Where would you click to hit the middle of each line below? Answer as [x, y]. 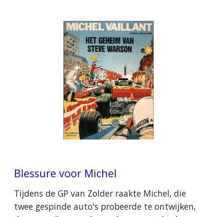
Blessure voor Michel [66, 173]
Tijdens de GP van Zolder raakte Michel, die [100, 193]
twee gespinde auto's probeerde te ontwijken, [105, 206]
